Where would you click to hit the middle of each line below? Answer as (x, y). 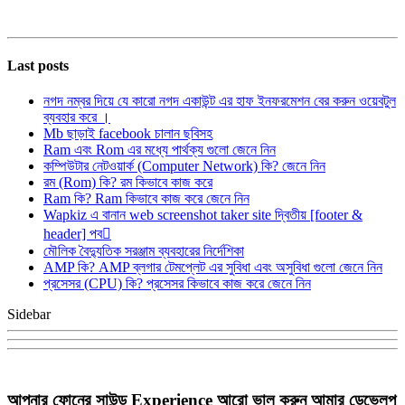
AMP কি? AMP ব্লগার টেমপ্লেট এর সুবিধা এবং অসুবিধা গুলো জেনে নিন (213, 268)
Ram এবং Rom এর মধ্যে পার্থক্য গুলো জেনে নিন (160, 150)
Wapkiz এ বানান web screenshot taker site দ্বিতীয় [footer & (203, 215)
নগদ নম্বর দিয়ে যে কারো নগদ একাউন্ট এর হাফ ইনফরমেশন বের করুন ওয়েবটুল (220, 101)
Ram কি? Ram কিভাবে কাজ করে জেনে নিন (146, 199)
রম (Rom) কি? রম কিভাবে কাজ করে (128, 183)
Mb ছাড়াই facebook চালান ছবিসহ (128, 134)
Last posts (38, 65)
